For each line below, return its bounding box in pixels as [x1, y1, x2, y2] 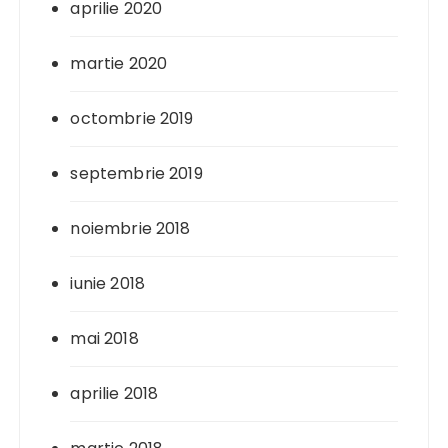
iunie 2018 [70, 271, 145, 295]
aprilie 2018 [70, 381, 159, 405]
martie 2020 [70, 51, 168, 75]
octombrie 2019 [70, 106, 194, 130]
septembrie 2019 [70, 161, 203, 185]
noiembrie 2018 [70, 216, 191, 240]
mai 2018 [70, 326, 139, 350]
